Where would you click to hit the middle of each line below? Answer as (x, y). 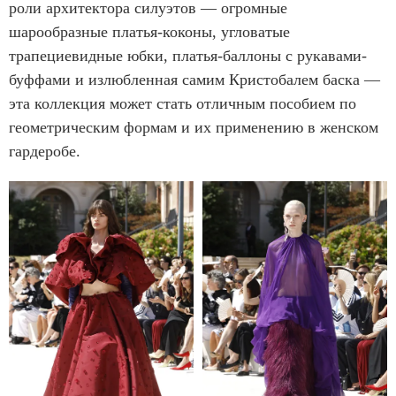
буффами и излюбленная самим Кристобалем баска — (194, 80)
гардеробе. (45, 152)
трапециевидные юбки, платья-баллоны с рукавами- (188, 56)
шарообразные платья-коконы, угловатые (149, 32)
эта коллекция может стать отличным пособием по (183, 104)
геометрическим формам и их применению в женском (194, 128)
